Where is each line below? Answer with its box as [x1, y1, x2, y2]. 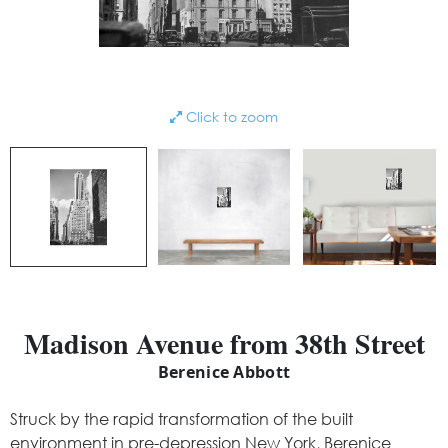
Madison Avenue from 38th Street [23, 323, 425, 364]
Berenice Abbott [157, 361, 291, 383]
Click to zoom [182, 107, 278, 126]
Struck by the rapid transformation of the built [10, 408, 353, 429]
